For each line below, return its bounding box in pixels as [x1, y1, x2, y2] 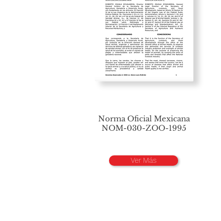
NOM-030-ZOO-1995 [102, 123, 186, 133]
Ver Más [131, 156, 156, 165]
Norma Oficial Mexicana [98, 114, 190, 123]
